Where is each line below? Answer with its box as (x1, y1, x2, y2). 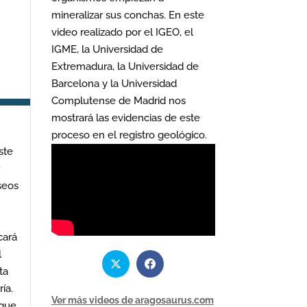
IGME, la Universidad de (51, 42, 163, 56)
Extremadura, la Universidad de (51, 60, 199, 73)
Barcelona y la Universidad (51, 77, 177, 90)
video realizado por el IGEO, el (51, 25, 193, 38)
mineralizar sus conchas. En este (51, 8, 204, 21)
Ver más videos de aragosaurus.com (51, 294, 214, 306)
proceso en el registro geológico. (51, 128, 207, 141)
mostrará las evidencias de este (51, 111, 200, 124)
